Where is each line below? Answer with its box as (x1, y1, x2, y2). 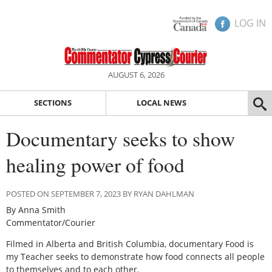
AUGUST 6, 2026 (107, 69, 165, 80)
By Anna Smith (6, 203, 66, 216)
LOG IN (234, 16, 266, 30)
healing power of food (6, 151, 185, 178)
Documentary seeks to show (6, 124, 235, 152)
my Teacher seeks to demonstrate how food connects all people (6, 251, 265, 263)
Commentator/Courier (6, 216, 95, 228)
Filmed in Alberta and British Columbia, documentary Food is (6, 238, 254, 250)
